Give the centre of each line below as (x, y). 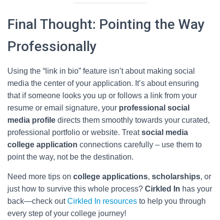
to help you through (171, 201)
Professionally (52, 46)
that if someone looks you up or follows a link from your (102, 96)
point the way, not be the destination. (70, 157)
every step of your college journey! (67, 213)
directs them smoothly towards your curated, (133, 120)
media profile (31, 120)
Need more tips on (40, 177)
